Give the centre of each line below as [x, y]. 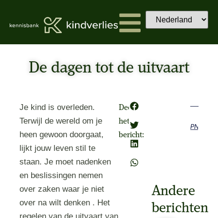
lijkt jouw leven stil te [58, 148]
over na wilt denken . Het [65, 203]
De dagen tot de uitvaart [109, 68]
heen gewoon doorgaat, [62, 135]
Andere [173, 191]
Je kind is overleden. [57, 107]
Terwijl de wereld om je [61, 121]
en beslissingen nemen [61, 175]
